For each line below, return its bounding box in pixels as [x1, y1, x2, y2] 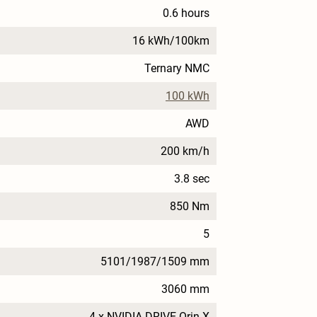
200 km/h [161, 144, 209, 158]
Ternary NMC [144, 61, 209, 75]
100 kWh [166, 88, 209, 103]
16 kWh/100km [132, 33, 209, 47]
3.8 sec [174, 171, 209, 185]
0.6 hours [163, 6, 209, 20]
